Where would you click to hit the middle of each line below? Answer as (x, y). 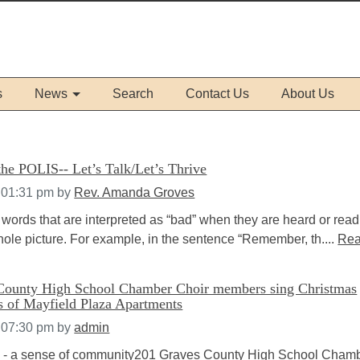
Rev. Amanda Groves (135, 192)
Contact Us (217, 94)
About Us (307, 94)
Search (133, 94)
